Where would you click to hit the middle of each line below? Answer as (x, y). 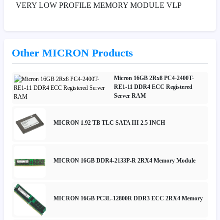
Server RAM (130, 96)
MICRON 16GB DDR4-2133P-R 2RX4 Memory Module (124, 161)
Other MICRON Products (72, 53)
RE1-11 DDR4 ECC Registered (153, 87)
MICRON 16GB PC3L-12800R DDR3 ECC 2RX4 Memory (128, 199)
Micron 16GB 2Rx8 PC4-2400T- (154, 78)
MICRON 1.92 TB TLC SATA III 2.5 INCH (109, 123)
